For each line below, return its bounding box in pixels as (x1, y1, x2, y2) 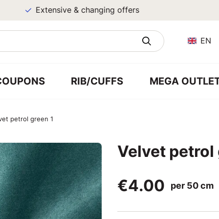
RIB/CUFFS (71, 75, 124, 87)
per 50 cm (171, 180, 214, 191)
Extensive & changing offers (21, 5, 125, 15)
